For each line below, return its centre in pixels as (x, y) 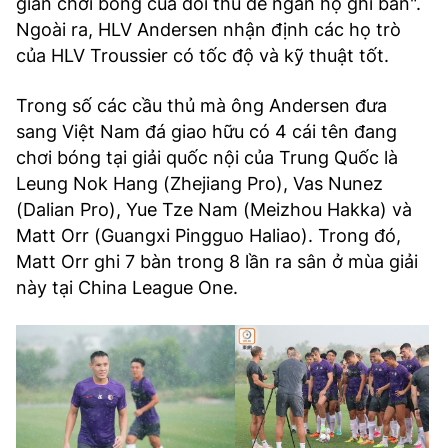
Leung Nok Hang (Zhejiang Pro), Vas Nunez (199, 184)
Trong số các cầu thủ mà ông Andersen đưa (201, 106)
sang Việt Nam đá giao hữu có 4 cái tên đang (206, 132)
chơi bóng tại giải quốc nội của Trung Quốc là (207, 158)
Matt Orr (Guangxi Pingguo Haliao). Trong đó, (208, 236)
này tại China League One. (127, 288)
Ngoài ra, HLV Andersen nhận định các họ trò (208, 30)
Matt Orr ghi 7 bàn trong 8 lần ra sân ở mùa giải (217, 262)
